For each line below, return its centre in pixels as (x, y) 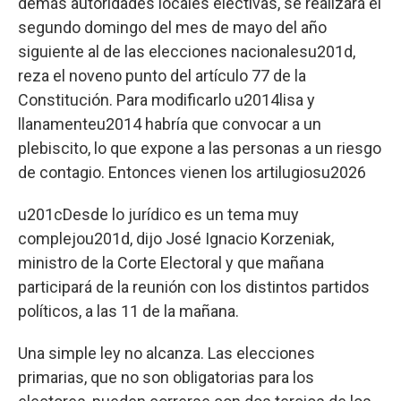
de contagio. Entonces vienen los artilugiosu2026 (192, 172)
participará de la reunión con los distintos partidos (194, 286)
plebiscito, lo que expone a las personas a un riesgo (200, 148)
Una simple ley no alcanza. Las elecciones (166, 353)
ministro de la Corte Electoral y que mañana (171, 262)
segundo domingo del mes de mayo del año (172, 27)
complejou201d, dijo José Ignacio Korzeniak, (176, 238)
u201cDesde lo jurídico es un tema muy (158, 214)
